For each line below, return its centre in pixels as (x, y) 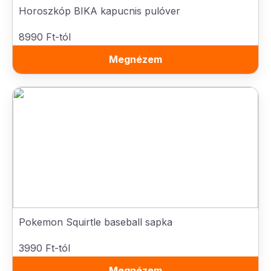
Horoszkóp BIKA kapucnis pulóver (100, 11)
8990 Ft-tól (45, 37)
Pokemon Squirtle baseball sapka (96, 222)
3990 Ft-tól (44, 248)
